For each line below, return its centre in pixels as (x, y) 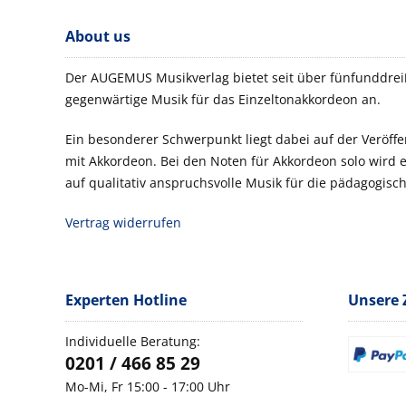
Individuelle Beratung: (133, 342)
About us (98, 37)
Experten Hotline (126, 300)
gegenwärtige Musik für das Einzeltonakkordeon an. (223, 100)
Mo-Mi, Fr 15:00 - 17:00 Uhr (148, 387)
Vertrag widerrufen (123, 223)
